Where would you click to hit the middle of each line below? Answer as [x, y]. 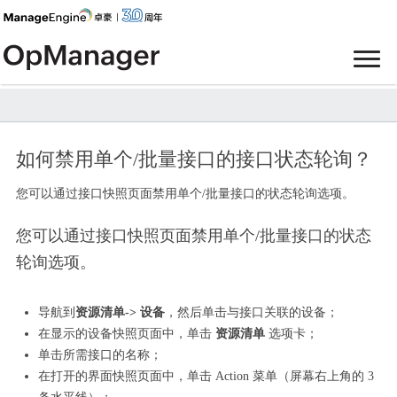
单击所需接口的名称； [100, 355]
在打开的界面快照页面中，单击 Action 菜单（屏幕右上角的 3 [206, 376]
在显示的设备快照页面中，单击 [125, 334]
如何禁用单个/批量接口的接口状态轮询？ [194, 159]
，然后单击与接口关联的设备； [251, 312]
